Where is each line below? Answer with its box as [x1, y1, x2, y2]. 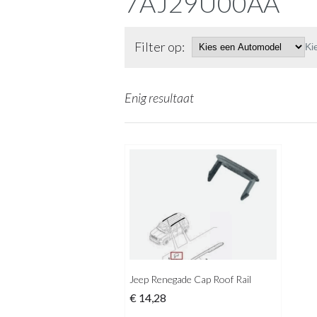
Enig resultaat [125, 89, 194, 105]
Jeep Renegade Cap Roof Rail [129, 273, 252, 286]
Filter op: [134, 39, 185, 55]
